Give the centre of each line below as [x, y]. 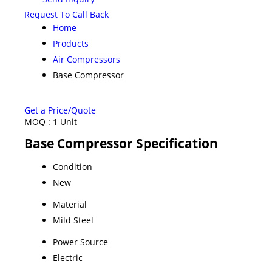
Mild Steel [73, 220]
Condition [73, 166]
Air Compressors [87, 59]
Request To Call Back [66, 14]
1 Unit [65, 121]
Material [70, 204]
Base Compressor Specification [121, 143]
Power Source [80, 242]
